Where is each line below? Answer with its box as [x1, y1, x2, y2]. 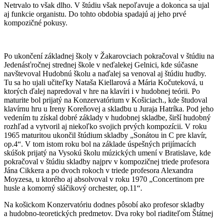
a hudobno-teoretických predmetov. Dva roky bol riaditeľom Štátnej [4, 209, 213, 218]
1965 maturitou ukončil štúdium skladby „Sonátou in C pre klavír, [4, 131, 207, 139]
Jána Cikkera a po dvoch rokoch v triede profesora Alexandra [4, 166, 193, 175]
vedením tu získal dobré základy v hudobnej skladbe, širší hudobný [4, 113, 211, 122]
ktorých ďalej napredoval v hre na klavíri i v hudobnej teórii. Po [4, 87, 200, 95]
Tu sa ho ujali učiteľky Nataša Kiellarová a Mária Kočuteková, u [4, 78, 203, 87]
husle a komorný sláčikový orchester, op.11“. [4, 183, 142, 192]
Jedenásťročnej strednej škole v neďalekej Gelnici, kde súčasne [4, 60, 198, 69]
